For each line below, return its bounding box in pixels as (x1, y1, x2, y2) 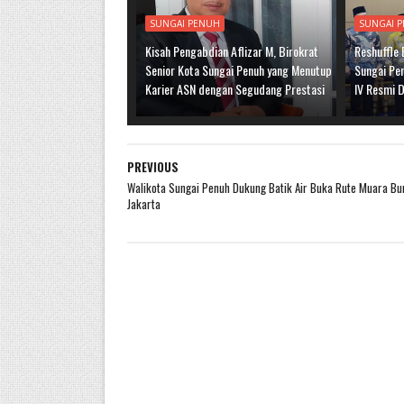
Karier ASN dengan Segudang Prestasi (144, 79, 325, 98)
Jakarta (126, 195, 161, 213)
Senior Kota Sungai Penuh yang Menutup (144, 60, 332, 79)
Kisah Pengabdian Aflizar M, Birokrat (144, 41, 318, 60)
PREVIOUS (126, 158, 179, 176)
